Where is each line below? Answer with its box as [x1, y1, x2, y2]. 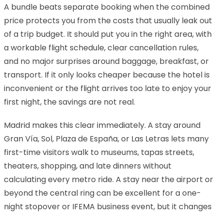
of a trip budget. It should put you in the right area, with [4, 28, 212, 40]
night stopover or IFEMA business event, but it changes [4, 201, 212, 212]
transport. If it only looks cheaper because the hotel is [4, 69, 210, 80]
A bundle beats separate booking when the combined [4, 1, 210, 13]
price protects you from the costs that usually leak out [4, 15, 212, 26]
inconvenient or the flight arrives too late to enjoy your [4, 82, 211, 94]
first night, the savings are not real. [4, 96, 135, 108]
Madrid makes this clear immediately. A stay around [4, 119, 201, 131]
